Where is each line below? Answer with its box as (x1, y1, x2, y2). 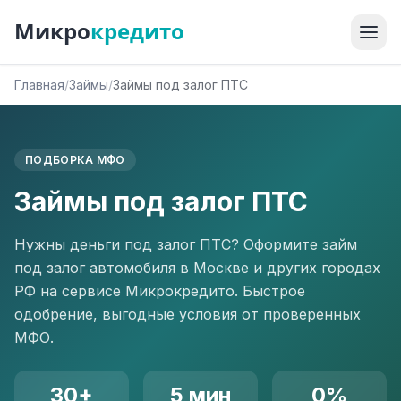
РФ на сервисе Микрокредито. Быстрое (14, 282, 305, 300)
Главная (14, 77, 64, 92)
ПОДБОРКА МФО (25, 153, 125, 166)
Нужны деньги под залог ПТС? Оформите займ (14, 235, 357, 253)
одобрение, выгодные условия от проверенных (14, 305, 361, 323)
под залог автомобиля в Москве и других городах (14, 259, 380, 277)
